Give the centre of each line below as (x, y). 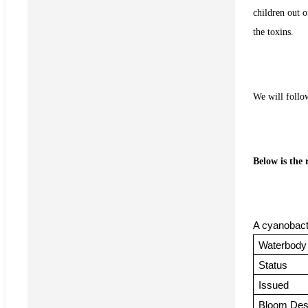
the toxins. (273, 32)
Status (273, 265)
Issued (274, 285)
